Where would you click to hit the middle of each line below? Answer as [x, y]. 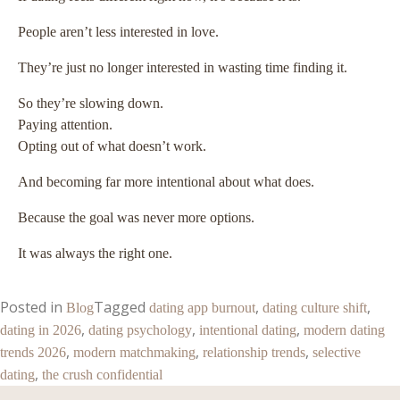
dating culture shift [315, 308]
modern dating [344, 330]
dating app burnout [202, 308]
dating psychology [140, 330]
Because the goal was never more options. [136, 218]
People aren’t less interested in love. [118, 32]
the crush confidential [102, 375]
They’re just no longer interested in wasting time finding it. [183, 68]
